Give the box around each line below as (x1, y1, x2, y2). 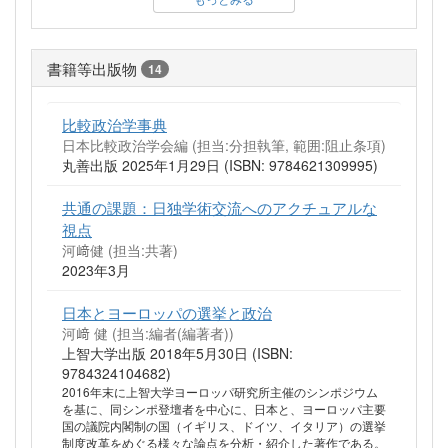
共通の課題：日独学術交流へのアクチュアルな (62, 196, 377, 219)
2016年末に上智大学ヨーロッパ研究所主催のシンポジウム (62, 383, 378, 401)
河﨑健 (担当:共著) (62, 240, 178, 261)
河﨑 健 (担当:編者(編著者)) (62, 323, 234, 344)
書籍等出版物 (47, 57, 137, 80)
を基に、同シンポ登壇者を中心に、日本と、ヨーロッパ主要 (62, 400, 386, 418)
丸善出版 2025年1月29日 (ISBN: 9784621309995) (62, 155, 378, 176)
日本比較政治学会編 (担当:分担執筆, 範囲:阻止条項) (62, 135, 386, 156)
